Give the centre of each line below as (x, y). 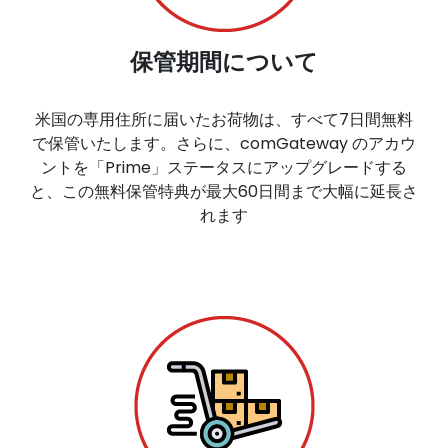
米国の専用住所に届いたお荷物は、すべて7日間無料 (224, 119)
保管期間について (224, 61)
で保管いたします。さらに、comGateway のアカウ (224, 143)
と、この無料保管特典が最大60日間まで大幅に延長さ (224, 191)
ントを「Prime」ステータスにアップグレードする (224, 167)
